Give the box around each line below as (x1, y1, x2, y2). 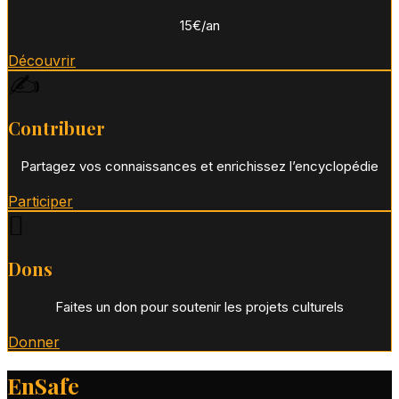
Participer (8, 192, 73, 211)
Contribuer (8, 116, 105, 141)
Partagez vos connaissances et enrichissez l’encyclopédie (20, 158, 379, 175)
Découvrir (8, 52, 76, 70)
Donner (8, 333, 60, 352)
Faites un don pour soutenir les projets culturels (55, 298, 344, 316)
